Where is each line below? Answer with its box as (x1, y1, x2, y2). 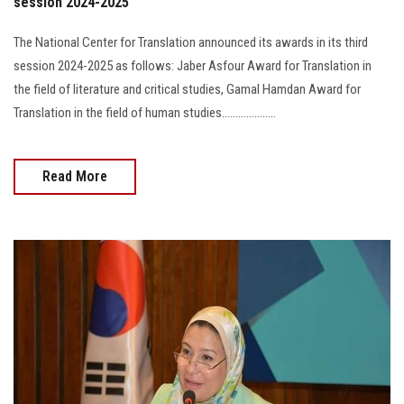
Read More (42, 167, 107, 185)
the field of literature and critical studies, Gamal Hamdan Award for (14, 80, 361, 97)
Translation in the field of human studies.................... (14, 104, 276, 121)
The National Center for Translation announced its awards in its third (14, 33, 368, 50)
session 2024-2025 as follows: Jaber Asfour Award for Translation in (14, 57, 372, 74)
